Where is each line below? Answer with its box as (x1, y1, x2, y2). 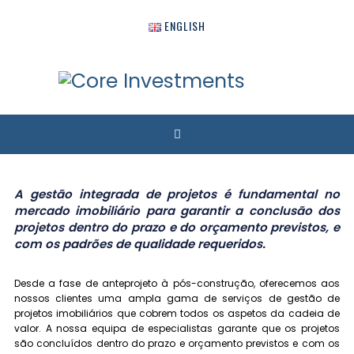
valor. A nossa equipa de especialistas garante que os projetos (13, 322, 341, 336)
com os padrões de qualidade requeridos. (13, 235, 265, 253)
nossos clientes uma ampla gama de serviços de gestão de (13, 292, 341, 306)
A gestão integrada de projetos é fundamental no (13, 186, 341, 203)
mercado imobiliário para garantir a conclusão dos (13, 202, 341, 220)
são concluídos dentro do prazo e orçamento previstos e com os (13, 337, 341, 351)
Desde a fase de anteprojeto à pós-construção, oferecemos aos (13, 277, 341, 291)
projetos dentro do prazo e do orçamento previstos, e (13, 219, 341, 236)
